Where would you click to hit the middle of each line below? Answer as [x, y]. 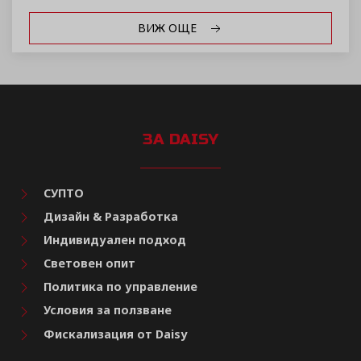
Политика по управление [119, 287]
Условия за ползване [106, 310]
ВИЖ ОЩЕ [168, 28]
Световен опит [88, 263]
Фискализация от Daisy [114, 334]
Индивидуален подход [113, 240]
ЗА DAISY [180, 139]
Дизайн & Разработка [109, 217]
